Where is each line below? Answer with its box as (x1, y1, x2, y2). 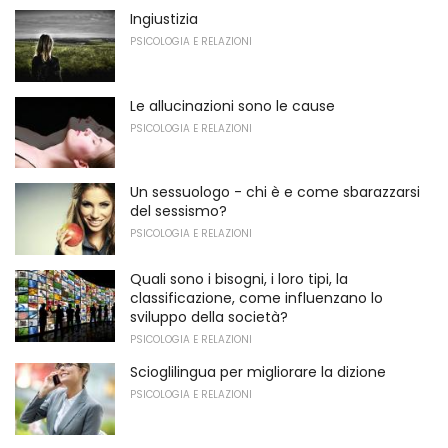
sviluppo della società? (130, 307, 288, 328)
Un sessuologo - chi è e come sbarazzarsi (130, 182, 420, 203)
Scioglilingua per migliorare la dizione (130, 362, 386, 383)
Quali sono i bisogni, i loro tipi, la (130, 269, 348, 290)
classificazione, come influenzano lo (130, 288, 383, 309)
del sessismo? (130, 201, 227, 222)
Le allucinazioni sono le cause (130, 95, 335, 116)
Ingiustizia (130, 9, 198, 30)
